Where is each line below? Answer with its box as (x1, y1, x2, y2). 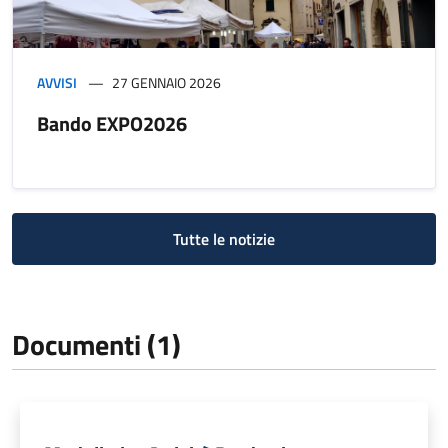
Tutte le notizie (173, 226, 275, 251)
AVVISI (37, 71, 77, 93)
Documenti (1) (12, 322, 181, 366)
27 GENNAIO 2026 (112, 71, 221, 93)
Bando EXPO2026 (37, 107, 187, 139)
